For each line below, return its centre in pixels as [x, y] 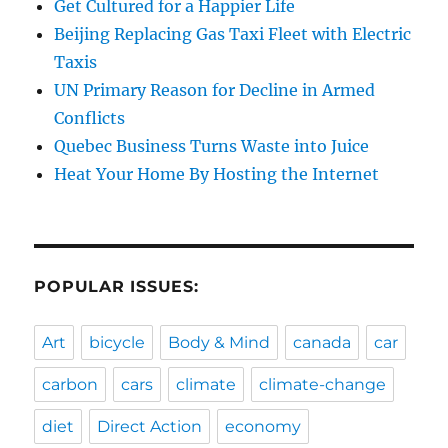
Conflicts [90, 117]
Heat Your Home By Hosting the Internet [217, 173]
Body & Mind [219, 342]
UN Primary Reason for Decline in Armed [215, 89]
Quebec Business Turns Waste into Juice [212, 145]
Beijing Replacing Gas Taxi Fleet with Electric [233, 33]
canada [322, 342]
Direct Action [150, 426]
